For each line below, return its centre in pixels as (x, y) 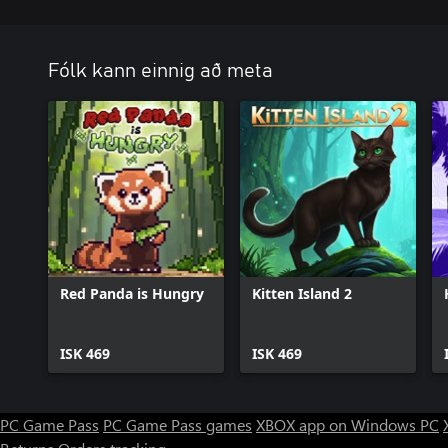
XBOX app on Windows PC (347, 424)
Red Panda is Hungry (132, 293)
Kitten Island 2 (302, 293)
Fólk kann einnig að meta (160, 71)
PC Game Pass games (177, 424)
